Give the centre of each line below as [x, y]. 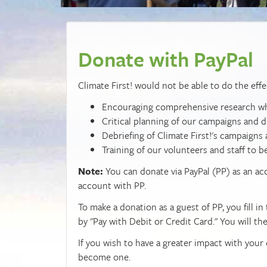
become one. [104, 257]
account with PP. [113, 185]
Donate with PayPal [166, 59]
